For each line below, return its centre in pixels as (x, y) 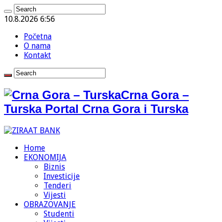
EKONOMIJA (45, 157)
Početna (38, 36)
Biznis (54, 166)
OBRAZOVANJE (50, 204)
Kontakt (37, 55)
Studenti (59, 214)
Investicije (62, 176)
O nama (37, 46)
